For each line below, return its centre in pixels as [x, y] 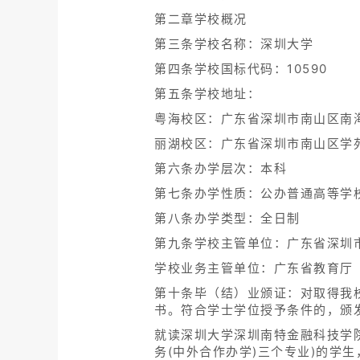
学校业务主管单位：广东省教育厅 [254, 268]
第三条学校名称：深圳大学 [234, 44]
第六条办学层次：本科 [221, 169]
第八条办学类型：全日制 [227, 219]
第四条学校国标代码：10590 [241, 69]
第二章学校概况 [201, 19]
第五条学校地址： [207, 94]
